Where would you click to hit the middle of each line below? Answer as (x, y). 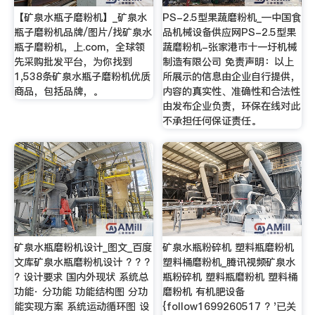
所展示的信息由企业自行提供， (232, 76)
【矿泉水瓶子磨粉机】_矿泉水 (80, 17)
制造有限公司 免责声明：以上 (229, 62)
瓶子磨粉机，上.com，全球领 (79, 47)
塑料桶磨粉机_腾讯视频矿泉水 (229, 263)
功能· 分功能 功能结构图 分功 (81, 292)
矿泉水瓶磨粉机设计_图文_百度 (83, 248)
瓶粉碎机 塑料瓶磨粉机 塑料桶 (230, 277)
